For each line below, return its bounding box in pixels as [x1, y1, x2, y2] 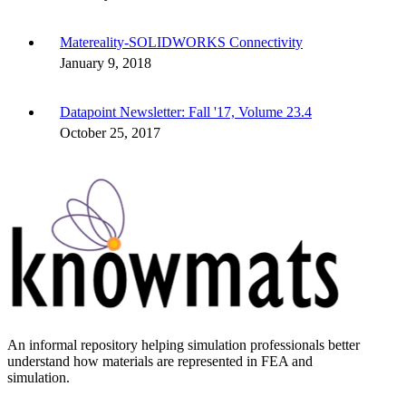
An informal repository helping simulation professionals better [7, 337, 360, 353]
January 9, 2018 [60, 55, 151, 72]
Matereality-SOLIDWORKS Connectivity [60, 34, 303, 51]
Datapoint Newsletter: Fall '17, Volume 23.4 [60, 104, 312, 121]
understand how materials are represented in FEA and [7, 353, 313, 370]
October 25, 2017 [60, 125, 160, 141]
